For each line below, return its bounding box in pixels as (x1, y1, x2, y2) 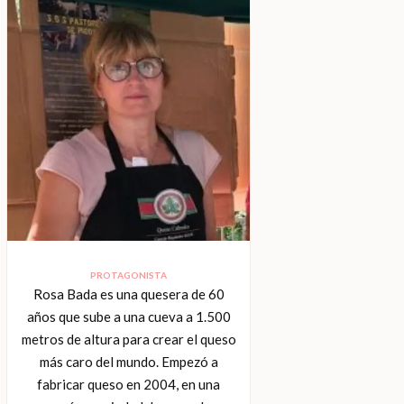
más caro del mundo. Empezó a (39, 353, 218, 370)
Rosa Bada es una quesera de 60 (32, 285, 225, 302)
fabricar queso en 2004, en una (37, 375, 221, 392)
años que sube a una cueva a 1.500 (26, 308, 231, 325)
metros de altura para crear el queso (21, 330, 236, 347)
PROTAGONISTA (90, 269, 168, 280)
